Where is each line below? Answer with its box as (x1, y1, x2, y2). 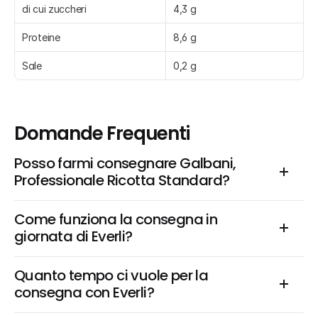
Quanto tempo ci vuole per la (14, 265, 209, 285)
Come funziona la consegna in (14, 209, 218, 229)
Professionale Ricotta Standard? (14, 170, 230, 190)
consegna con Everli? (14, 283, 154, 302)
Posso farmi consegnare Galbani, (14, 153, 236, 173)
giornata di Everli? (14, 226, 133, 246)
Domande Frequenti (14, 121, 190, 146)
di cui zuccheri (22, 3, 87, 15)
